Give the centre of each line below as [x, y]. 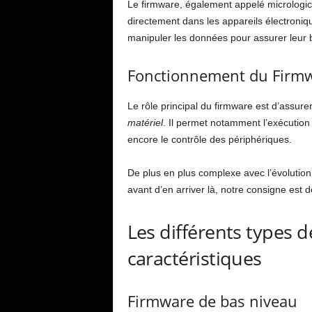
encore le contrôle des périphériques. [209, 139]
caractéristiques [194, 258]
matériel [145, 123]
